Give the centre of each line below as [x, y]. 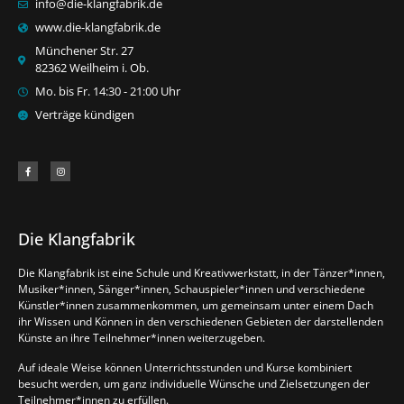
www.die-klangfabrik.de [97, 28]
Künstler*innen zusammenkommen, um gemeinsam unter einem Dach [196, 306]
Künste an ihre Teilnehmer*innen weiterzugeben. [142, 338]
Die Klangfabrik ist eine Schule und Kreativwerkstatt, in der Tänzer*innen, [202, 273]
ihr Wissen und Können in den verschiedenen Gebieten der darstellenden [201, 322]
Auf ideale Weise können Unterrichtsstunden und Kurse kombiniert [185, 367]
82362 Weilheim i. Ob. [92, 68]
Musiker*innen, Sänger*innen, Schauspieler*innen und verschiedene [192, 289]
